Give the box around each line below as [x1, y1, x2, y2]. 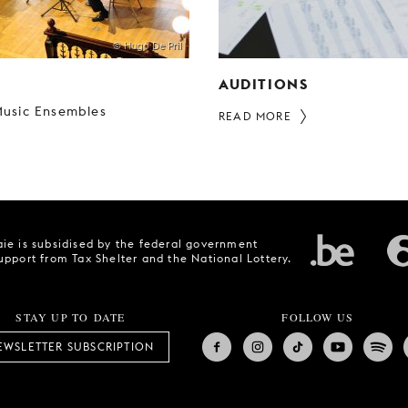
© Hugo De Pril [113, 38, 182, 52]
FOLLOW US [281, 310, 354, 324]
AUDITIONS [219, 74, 309, 93]
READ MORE [219, 108, 291, 123]
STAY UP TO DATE [15, 310, 126, 324]
